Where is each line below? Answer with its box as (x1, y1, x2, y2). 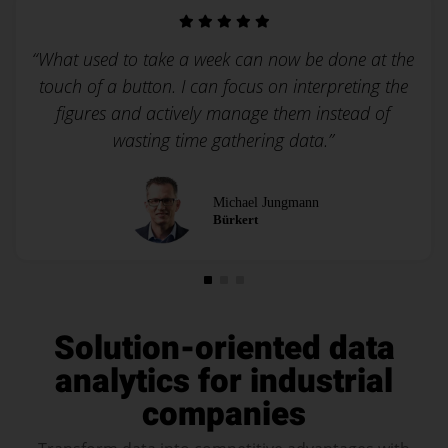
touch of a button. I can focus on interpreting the (38, 74, 408, 98)
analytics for (55, 357, 250, 406)
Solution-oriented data (53, 324, 395, 373)
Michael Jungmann (213, 195, 320, 210)
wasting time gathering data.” (112, 128, 334, 152)
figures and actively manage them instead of (56, 101, 391, 125)
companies (142, 390, 306, 439)
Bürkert (213, 212, 259, 227)
